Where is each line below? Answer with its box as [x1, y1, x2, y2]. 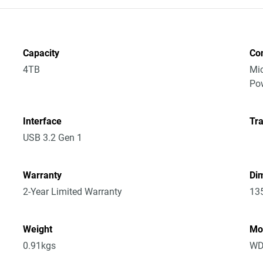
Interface [23, 116, 62, 127]
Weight [23, 224, 53, 235]
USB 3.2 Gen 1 [23, 132, 83, 143]
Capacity [23, 48, 60, 59]
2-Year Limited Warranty [23, 186, 123, 197]
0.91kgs [23, 240, 56, 251]
